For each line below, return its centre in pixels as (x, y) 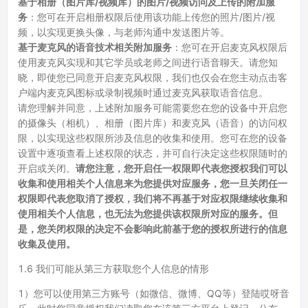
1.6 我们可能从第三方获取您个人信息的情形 (113, 268)
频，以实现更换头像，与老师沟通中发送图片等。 (124, 32)
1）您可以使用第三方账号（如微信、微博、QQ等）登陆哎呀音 (154, 293)
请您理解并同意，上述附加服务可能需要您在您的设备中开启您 (153, 108)
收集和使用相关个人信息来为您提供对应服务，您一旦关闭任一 (153, 183)
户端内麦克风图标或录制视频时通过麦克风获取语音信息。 (143, 92)
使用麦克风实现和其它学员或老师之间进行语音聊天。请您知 (148, 62)
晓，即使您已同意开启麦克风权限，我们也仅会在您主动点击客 (153, 77)
